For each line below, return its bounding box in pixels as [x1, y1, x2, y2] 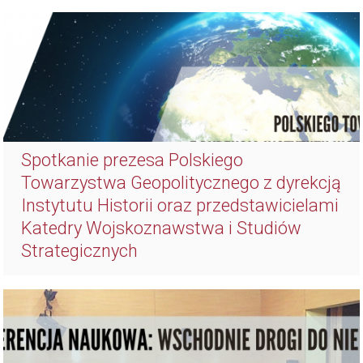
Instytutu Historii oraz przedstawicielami [21, 195, 340, 216]
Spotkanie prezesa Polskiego [21, 150, 244, 171]
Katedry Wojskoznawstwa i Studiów [21, 218, 302, 239]
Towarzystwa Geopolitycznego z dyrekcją [21, 173, 342, 194]
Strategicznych [21, 241, 139, 262]
